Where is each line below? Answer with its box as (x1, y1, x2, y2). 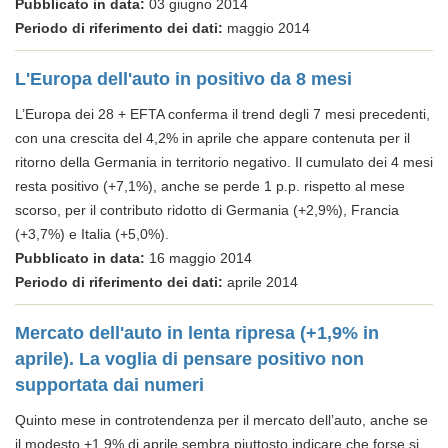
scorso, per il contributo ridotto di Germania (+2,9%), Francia (15, 202, 399, 218)
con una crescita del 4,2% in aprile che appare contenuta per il (15, 130, 410, 146)
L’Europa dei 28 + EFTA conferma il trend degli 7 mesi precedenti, (15, 106, 430, 122)
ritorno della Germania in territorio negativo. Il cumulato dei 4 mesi (15, 154, 433, 170)
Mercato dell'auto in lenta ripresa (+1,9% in (15, 323, 379, 343)
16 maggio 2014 (145, 250, 252, 266)
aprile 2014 (223, 274, 298, 290)
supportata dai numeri (15, 375, 204, 395)
